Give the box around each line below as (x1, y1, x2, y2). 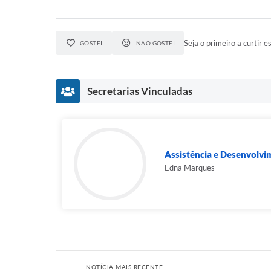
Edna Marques (165, 163, 215, 172)
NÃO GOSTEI (135, 39, 175, 47)
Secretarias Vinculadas (87, 85, 192, 97)
